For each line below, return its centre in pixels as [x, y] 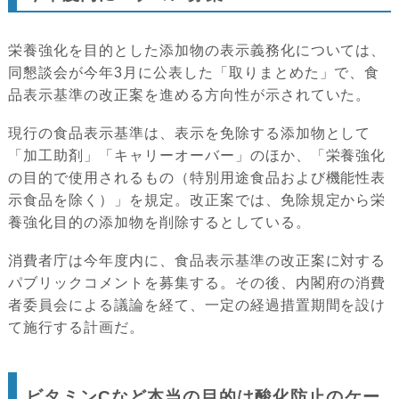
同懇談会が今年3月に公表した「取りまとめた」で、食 [194, 72]
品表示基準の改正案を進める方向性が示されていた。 [190, 94]
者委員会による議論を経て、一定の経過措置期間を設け [197, 305]
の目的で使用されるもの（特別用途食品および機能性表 [197, 177]
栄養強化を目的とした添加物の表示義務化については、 [197, 50]
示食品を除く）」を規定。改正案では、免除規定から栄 [197, 199]
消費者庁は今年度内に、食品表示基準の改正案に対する [197, 260]
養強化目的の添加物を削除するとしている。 [159, 222]
